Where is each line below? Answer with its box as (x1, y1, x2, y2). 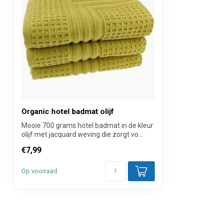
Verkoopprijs (18, 16, 62, 24)
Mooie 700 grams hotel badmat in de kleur (21, 121, 153, 129)
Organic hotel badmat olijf (21, 107, 114, 116)
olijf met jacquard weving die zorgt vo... (21, 130, 143, 138)
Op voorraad (21, 167, 57, 175)
